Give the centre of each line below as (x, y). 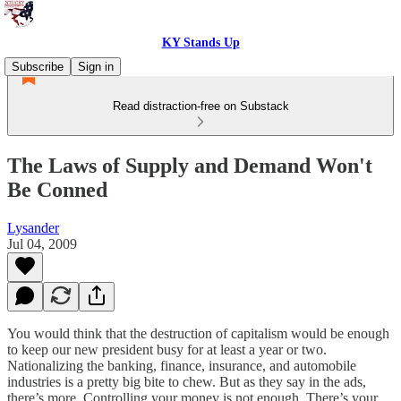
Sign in (96, 67)
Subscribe (38, 67)
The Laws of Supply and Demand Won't (190, 165)
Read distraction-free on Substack (200, 106)
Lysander (33, 227)
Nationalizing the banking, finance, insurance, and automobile (182, 365)
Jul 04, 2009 (42, 243)
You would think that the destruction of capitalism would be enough (198, 333)
